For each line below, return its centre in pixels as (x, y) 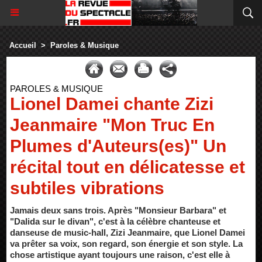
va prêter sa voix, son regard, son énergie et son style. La (126, 244)
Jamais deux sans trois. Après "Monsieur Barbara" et (118, 210)
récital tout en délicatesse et (127, 167)
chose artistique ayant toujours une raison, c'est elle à (120, 255)
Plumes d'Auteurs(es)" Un (118, 146)
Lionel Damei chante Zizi (112, 104)
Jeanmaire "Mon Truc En (112, 125)
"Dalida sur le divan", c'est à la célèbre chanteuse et (115, 221)
